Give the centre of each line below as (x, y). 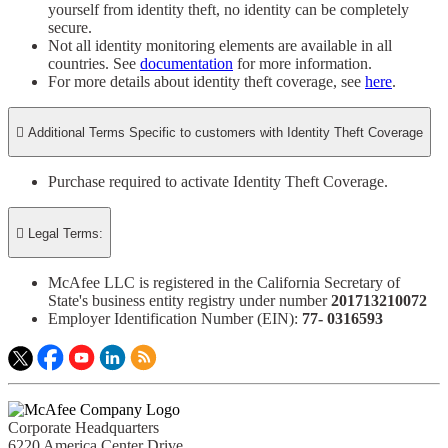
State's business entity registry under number (189, 300)
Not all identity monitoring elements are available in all (220, 45)
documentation (186, 63)
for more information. (302, 63)
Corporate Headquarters (83, 427)
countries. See (94, 63)
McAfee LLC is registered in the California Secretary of (224, 282)
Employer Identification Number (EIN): (175, 318)
